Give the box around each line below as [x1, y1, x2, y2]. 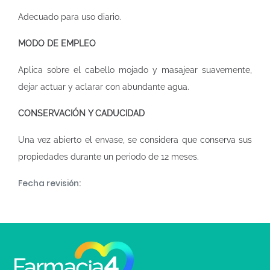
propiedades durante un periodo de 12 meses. [18, 152, 199, 162]
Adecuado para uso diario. [18, 12, 121, 22]
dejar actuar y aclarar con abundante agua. [18, 82, 189, 92]
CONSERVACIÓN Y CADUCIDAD [18, 108, 145, 118]
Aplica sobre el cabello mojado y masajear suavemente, [18, 65, 252, 75]
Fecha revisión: [18, 177, 81, 189]
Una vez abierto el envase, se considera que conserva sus [18, 135, 252, 145]
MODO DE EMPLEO [18, 39, 96, 48]
